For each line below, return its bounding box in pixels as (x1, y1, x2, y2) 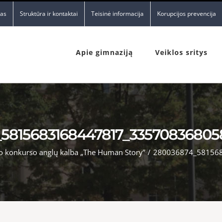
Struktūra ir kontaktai (20, 9, 78, 18)
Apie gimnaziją (76, 48, 133, 57)
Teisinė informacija (91, 9, 144, 18)
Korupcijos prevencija (157, 9, 216, 18)
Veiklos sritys (155, 48, 208, 57)
